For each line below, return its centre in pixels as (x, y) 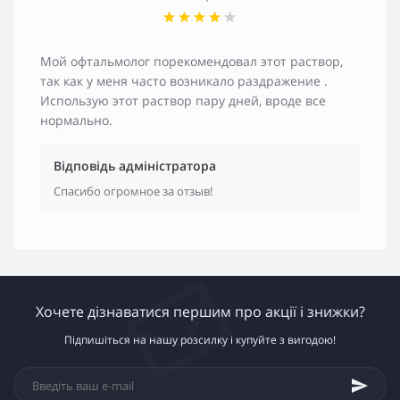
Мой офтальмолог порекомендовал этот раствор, (192, 61)
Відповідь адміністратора (135, 165)
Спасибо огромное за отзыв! (133, 191)
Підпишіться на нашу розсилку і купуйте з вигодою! (200, 339)
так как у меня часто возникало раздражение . (184, 80)
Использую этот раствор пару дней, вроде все (183, 100)
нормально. (76, 120)
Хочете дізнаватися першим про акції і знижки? (200, 311)
